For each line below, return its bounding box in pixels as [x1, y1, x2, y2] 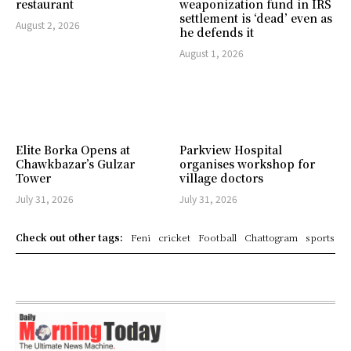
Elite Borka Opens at [16, 141, 130, 157]
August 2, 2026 [16, 17, 80, 31]
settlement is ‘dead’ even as [179, 9, 332, 26]
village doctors [179, 169, 263, 186]
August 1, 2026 [179, 45, 244, 60]
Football [198, 230, 237, 244]
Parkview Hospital [179, 141, 282, 157]
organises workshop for [179, 155, 315, 172]
